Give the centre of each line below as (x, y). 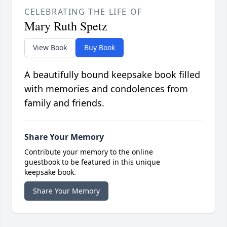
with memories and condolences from (106, 89)
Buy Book (100, 48)
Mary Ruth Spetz (66, 26)
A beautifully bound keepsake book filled (112, 75)
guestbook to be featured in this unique (92, 162)
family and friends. (64, 103)
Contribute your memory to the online (89, 152)
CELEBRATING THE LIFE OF (83, 12)
